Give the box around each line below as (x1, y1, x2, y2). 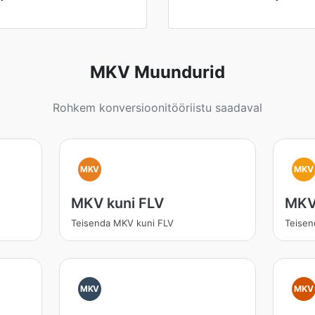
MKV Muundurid (90, 62, 225, 82)
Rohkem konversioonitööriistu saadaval (53, 101, 262, 115)
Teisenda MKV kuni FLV (70, 217, 174, 229)
